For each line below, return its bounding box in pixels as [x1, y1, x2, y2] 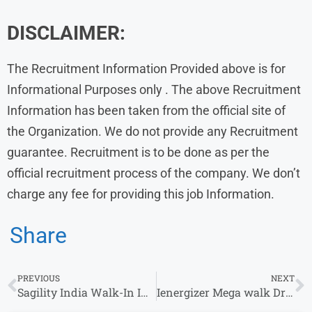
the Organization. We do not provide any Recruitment [7, 123, 298, 139]
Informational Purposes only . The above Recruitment [7, 81, 301, 97]
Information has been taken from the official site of [7, 102, 286, 118]
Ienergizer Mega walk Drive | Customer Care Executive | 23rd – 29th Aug [285, 284, 293, 299]
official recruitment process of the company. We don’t [7, 165, 300, 180]
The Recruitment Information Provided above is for [7, 61, 286, 76]
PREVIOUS [17, 272, 60, 283]
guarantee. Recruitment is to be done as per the [7, 144, 270, 159]
